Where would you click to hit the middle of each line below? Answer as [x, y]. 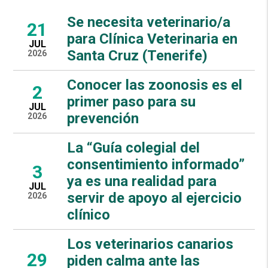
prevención [103, 118]
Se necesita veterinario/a [149, 22]
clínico [89, 214]
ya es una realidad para [142, 181]
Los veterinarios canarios [150, 244]
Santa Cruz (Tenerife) [138, 55]
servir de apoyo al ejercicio [155, 198]
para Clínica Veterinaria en [153, 39]
